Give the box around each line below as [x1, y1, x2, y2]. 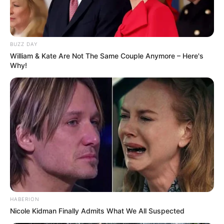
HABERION [10, 196, 39, 202]
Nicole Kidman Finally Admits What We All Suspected [10, 206, 184, 215]
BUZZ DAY [10, 40, 37, 47]
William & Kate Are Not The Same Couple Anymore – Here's [10, 51, 203, 60]
